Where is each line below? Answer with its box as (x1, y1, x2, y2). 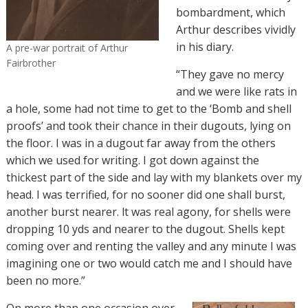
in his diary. (175, 38, 234, 54)
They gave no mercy (179, 66, 284, 82)
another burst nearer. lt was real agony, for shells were (5, 203, 291, 219)
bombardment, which (175, 4, 285, 20)
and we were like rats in (175, 83, 297, 99)
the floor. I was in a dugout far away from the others (5, 135, 276, 151)
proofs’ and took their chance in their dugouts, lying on (5, 118, 291, 133)
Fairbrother (5, 56, 56, 69)
